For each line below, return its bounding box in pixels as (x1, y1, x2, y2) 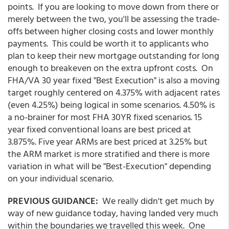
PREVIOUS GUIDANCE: (8, 193, 100, 208)
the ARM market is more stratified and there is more (8, 146, 210, 161)
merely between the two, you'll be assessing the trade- (8, 11, 220, 26)
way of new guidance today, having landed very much (8, 205, 218, 220)
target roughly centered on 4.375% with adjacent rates (8, 85, 220, 99)
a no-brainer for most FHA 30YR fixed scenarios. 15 (8, 109, 202, 124)
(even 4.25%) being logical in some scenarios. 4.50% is (8, 97, 215, 111)
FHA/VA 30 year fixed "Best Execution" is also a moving (8, 73, 220, 87)
